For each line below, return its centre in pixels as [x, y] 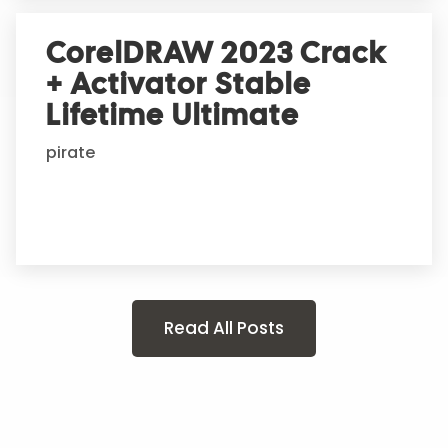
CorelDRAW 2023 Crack [216, 53]
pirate [70, 153]
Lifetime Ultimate [173, 115]
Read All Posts [224, 328]
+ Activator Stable [179, 84]
